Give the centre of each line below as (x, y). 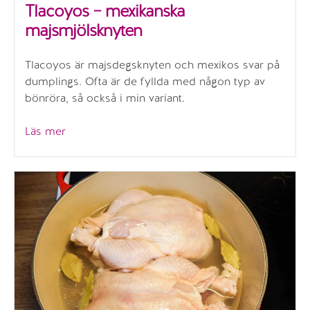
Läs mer (45, 131)
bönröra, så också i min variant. (105, 98)
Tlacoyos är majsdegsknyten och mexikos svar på (152, 65)
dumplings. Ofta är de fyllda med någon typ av (145, 82)
